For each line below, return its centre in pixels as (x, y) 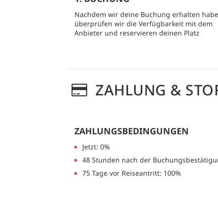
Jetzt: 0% (96, 147)
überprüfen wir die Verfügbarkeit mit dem (144, 24)
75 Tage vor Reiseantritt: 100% (132, 173)
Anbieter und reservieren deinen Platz (137, 33)
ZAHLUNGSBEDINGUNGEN (132, 131)
